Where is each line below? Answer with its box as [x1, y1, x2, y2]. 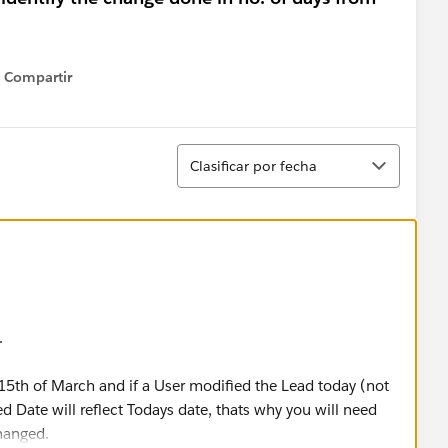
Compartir [4, 68, 72, 86]
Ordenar [176, 142, 239, 164]
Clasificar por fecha [190, 156, 317, 175]
